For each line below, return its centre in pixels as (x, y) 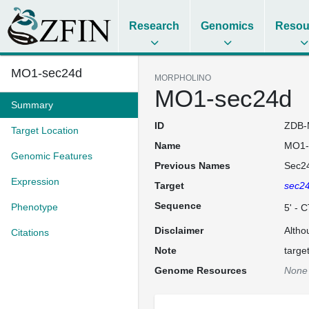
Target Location (45, 130)
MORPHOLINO (183, 78)
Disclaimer (179, 230)
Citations (30, 232)
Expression (35, 181)
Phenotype (34, 207)
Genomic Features (52, 156)
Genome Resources (201, 270)
